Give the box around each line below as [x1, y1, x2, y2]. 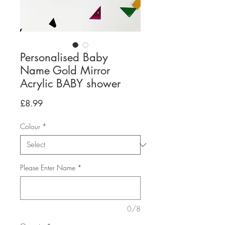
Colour [20, 122, 40, 131]
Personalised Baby [20, 50, 108, 64]
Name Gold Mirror [20, 63, 110, 77]
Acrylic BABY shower [20, 76, 121, 90]
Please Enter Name [20, 163, 75, 172]
